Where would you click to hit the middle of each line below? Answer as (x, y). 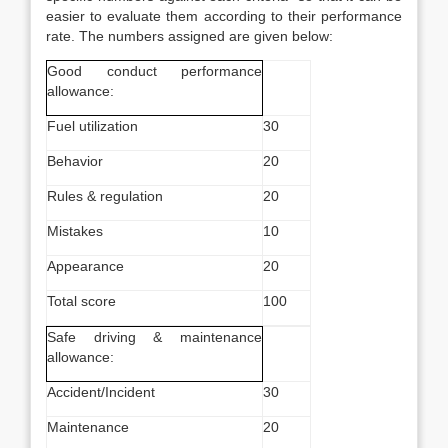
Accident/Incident (101, 392)
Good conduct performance (154, 71)
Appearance (85, 266)
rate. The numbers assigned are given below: (189, 36)
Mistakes (75, 231)
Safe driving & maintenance (154, 337)
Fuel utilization (92, 126)
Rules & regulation (105, 196)
